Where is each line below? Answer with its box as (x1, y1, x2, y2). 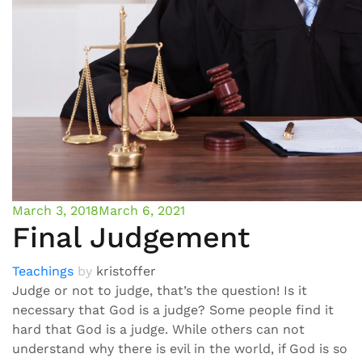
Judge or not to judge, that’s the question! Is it (12, 283, 307, 298)
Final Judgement (12, 221, 250, 255)
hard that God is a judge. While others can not (12, 322, 305, 337)
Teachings (12, 263, 74, 279)
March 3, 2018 (12, 203, 99, 218)
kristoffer (96, 263, 156, 279)
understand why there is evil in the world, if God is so (12, 341, 347, 356)
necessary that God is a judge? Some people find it (12, 302, 334, 318)
